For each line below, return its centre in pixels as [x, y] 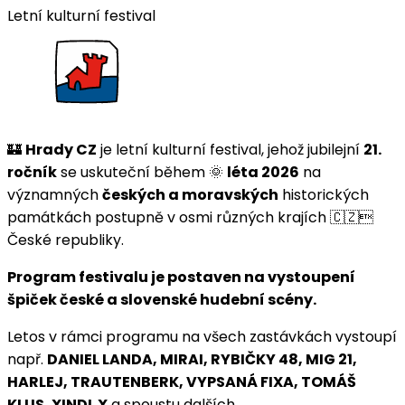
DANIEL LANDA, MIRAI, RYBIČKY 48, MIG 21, [202, 359]
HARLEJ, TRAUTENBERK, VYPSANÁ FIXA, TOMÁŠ [182, 381]
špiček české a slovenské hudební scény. [162, 299]
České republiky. [66, 240]
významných [55, 194]
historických [324, 194]
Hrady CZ [61, 149]
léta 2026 [263, 172]
